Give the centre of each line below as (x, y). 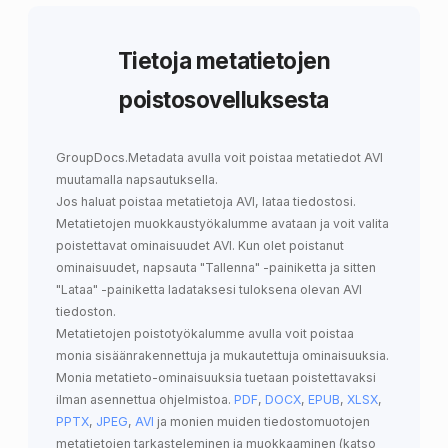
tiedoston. (86, 311)
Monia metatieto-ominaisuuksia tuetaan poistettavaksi (216, 377)
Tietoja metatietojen (224, 60)
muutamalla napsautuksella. (137, 179)
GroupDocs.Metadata (120, 157)
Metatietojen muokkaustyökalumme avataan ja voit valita (222, 223)
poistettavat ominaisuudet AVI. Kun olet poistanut (200, 245)
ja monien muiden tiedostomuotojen (262, 421)
